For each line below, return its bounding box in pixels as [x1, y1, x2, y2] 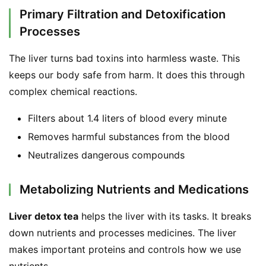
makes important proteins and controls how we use [9, 243, 241, 255]
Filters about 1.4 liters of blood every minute [28, 112, 227, 124]
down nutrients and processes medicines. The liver [9, 226, 236, 239]
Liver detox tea [9, 210, 78, 222]
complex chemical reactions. [9, 85, 137, 97]
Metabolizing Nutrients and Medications [20, 182, 249, 197]
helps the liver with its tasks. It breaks [78, 210, 251, 222]
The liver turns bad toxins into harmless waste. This [9, 52, 240, 64]
